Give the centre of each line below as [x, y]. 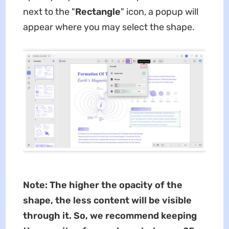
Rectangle [98, 12]
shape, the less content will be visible [107, 200]
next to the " [49, 12]
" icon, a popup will [159, 12]
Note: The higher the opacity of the [102, 185]
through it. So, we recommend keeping [110, 215]
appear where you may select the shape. [109, 27]
